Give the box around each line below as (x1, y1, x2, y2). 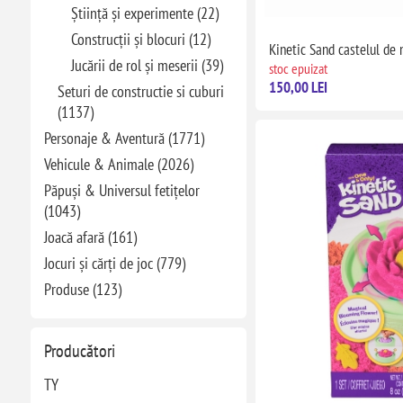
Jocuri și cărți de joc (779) (43, 253, 185, 273)
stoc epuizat (268, 58, 327, 77)
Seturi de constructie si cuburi (57, 81, 224, 102)
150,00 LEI (268, 76, 327, 97)
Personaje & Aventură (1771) (43, 128, 204, 148)
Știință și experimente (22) (70, 3, 219, 23)
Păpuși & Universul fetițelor (43, 180, 200, 201)
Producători (43, 339, 115, 363)
